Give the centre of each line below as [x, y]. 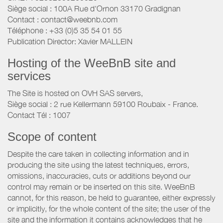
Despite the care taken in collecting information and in [98, 154]
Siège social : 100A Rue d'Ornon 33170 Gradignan [94, 9]
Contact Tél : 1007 [39, 115]
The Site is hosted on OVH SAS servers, [75, 93]
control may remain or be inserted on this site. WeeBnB [101, 187]
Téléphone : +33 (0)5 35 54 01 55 [65, 31]
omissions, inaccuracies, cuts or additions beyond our [99, 176]
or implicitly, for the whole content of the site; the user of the [109, 209]
